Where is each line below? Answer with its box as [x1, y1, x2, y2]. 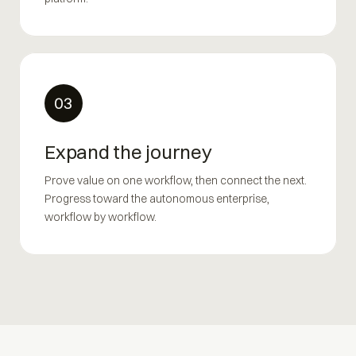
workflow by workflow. [44, 209, 157, 224]
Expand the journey [44, 139, 212, 164]
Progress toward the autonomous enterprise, [44, 191, 269, 206]
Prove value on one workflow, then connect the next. [44, 172, 307, 188]
